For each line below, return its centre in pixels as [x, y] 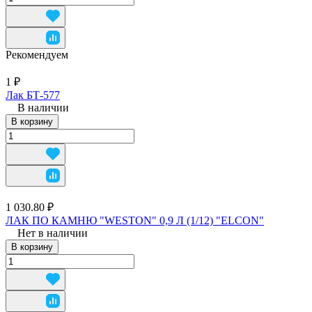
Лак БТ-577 [33, 95]
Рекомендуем [37, 54]
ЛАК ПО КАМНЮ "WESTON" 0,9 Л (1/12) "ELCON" [135, 220]
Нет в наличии [53, 233]
